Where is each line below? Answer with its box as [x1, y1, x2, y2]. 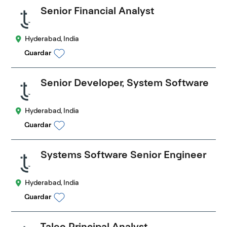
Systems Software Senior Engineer [41, 148, 207, 162]
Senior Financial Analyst [41, 4, 155, 17]
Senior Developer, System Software [41, 76, 209, 90]
